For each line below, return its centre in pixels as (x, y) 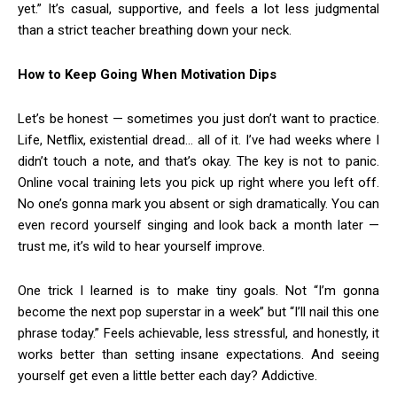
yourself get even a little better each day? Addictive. (167, 376)
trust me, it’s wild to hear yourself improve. (141, 247)
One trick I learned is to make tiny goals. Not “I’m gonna (198, 291)
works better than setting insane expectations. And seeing (198, 355)
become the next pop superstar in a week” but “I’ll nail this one (198, 312)
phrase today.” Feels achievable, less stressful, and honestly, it (198, 334)
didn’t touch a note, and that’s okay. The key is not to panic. (198, 162)
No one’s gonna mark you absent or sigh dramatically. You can (198, 204)
